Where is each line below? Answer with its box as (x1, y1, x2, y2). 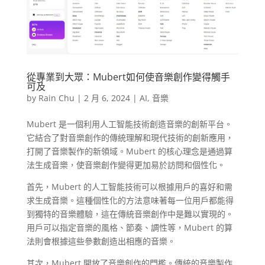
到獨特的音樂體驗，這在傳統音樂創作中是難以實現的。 (26, 208, 234, 219)
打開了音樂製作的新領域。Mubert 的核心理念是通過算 (26, 145, 232, 157)
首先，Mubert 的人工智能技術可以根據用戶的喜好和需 (26, 180, 232, 192)
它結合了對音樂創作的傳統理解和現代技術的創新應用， (26, 131, 234, 143)
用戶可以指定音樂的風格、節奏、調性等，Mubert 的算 (26, 221, 232, 233)
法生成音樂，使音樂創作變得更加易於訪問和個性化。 (26, 159, 225, 170)
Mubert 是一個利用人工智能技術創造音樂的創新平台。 (26, 118, 232, 130)
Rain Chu (38, 92, 75, 104)
